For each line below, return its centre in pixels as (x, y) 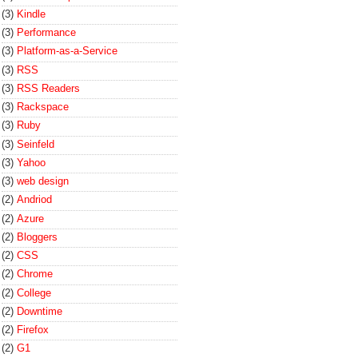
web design (43, 181)
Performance (46, 32)
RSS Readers (48, 88)
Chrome (35, 274)
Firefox (33, 330)
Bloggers (37, 237)
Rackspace (43, 107)
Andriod (34, 200)
